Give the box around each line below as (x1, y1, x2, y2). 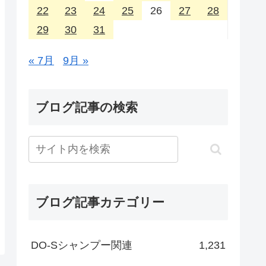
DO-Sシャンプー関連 (31, 239, 132, 252)
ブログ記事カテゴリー (36, 195, 164, 210)
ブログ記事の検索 (36, 100, 138, 115)
